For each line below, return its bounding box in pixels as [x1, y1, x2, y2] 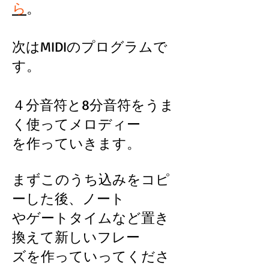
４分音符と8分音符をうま [12, 96, 174, 113]
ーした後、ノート [12, 190, 125, 207]
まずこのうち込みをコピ [12, 171, 170, 188]
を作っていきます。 [12, 134, 141, 152]
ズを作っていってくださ [12, 247, 170, 265]
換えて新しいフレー [12, 228, 140, 246]
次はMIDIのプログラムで [12, 38, 168, 55]
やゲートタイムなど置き [12, 209, 169, 226]
